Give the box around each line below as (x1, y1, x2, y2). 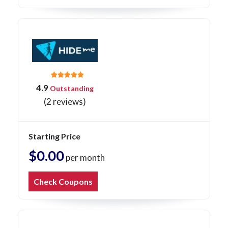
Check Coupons (34, 177, 93, 187)
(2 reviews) (44, 96, 86, 107)
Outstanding (48, 84, 94, 93)
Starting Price (28, 131, 80, 141)
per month (64, 152, 105, 163)
